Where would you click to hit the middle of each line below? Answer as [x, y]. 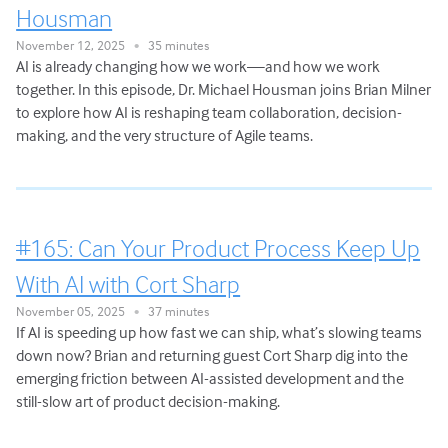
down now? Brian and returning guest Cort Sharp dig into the [212, 355]
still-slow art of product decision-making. [148, 401]
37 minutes [174, 311]
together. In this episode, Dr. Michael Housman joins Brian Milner [224, 88]
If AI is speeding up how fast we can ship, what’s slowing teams [219, 332]
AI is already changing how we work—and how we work [198, 65]
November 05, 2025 [75, 311]
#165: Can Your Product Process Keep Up [218, 248]
